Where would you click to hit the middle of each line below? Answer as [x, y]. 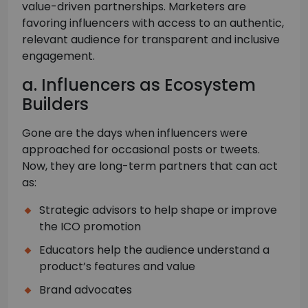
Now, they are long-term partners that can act [150, 166]
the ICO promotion [90, 227]
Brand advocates [86, 290]
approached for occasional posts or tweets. [141, 150]
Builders [55, 104]
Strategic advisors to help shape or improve [158, 210]
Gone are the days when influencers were [135, 133]
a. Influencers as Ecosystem [139, 85]
